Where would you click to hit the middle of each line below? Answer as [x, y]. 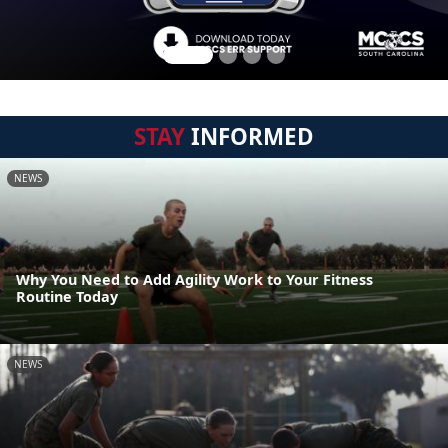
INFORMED [249, 136]
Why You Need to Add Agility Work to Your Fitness [194, 280]
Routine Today [67, 297]
